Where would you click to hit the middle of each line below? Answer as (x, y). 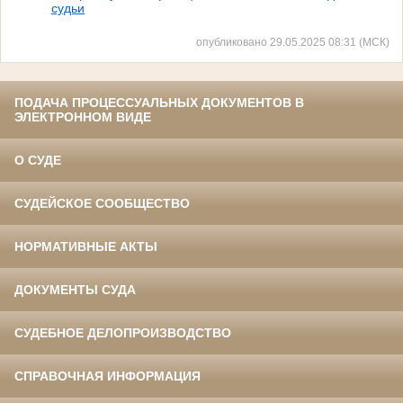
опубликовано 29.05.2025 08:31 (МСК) (293, 42)
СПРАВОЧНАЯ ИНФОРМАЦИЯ (107, 376)
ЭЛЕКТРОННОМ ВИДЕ (83, 117)
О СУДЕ (38, 161)
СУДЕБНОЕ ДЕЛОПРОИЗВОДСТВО (123, 333)
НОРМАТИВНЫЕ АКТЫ (86, 247)
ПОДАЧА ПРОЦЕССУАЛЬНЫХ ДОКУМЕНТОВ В (159, 103)
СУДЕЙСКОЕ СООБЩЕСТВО (102, 204)
